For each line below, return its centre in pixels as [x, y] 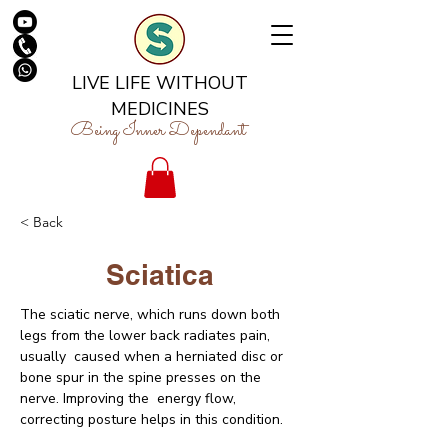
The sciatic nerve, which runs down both [152, 314]
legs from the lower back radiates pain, [147, 335]
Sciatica [160, 274]
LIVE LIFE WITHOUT [160, 83]
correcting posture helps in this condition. [151, 419]
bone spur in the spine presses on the [142, 377]
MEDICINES [160, 109]
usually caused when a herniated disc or [153, 356]
